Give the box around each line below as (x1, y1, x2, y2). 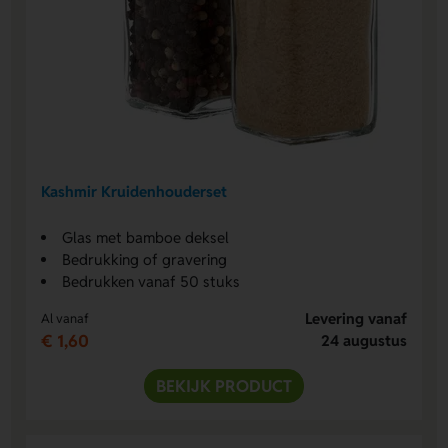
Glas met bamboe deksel (62, 227, 230, 247)
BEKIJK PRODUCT (156, 374, 292, 397)
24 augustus (320, 330, 407, 350)
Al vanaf (41, 309, 90, 327)
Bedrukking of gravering (62, 249, 228, 269)
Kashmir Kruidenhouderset (41, 182, 228, 202)
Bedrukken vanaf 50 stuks (62, 271, 241, 291)
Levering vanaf (304, 308, 407, 328)
